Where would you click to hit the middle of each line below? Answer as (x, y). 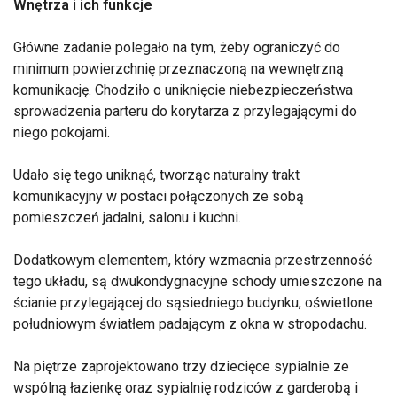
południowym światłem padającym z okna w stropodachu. (190, 324)
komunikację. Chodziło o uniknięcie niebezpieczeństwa (183, 90)
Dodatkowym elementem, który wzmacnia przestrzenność (193, 261)
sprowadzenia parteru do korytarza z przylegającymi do (185, 112)
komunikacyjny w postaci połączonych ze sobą (159, 197)
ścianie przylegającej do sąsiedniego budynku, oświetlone (193, 303)
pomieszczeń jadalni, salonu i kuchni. (127, 218)
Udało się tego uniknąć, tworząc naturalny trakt (156, 175)
